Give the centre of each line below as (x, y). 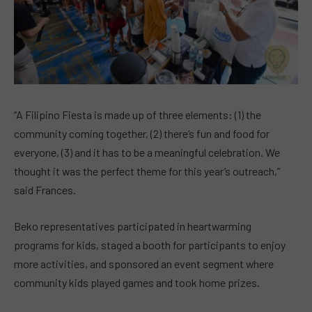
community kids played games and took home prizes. (137, 282)
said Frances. (45, 190)
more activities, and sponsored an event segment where (144, 263)
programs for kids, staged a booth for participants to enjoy (150, 244)
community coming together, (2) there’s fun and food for (142, 134)
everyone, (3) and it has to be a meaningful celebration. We (147, 153)
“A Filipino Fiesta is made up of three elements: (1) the (138, 115)
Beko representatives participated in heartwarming (133, 226)
